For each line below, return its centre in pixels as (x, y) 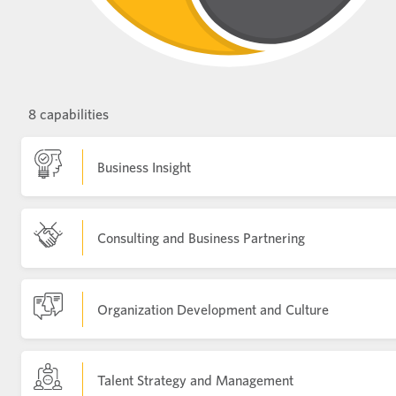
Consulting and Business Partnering (201, 238)
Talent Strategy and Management (195, 380)
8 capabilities (69, 114)
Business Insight (144, 167)
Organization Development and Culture (213, 309)
